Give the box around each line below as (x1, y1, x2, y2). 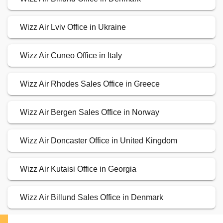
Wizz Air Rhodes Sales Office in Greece (20, 80, 160, 89)
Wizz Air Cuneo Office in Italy (20, 51, 122, 60)
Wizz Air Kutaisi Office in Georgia (20, 165, 136, 174)
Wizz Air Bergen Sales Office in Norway (20, 108, 159, 117)
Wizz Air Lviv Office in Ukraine (20, 23, 126, 32)
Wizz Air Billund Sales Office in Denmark (20, 193, 163, 202)
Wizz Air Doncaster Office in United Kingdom (20, 136, 177, 145)
